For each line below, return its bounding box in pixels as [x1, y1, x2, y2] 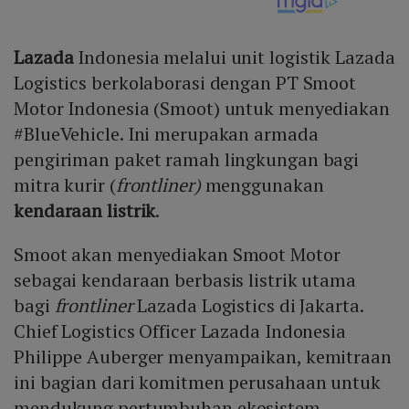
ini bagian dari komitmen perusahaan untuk [14, 370, 381, 395]
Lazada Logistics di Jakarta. [137, 293, 363, 319]
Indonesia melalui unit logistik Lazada [73, 45, 395, 70]
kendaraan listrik [14, 198, 156, 224]
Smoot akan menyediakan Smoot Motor [14, 242, 341, 267]
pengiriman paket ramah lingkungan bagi [14, 147, 360, 173]
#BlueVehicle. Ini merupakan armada [14, 121, 319, 147]
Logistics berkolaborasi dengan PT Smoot [14, 70, 357, 96]
